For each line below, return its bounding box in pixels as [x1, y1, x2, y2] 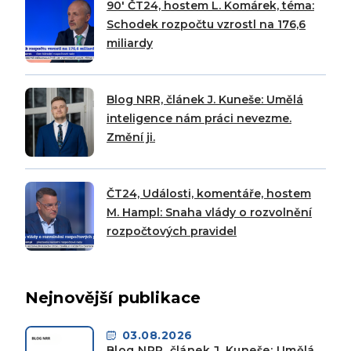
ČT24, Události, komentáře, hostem [107, 186, 311, 201]
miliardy [107, 36, 153, 51]
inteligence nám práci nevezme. [107, 111, 291, 126]
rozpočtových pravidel [107, 224, 237, 239]
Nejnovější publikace [25, 288, 201, 308]
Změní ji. [107, 130, 155, 145]
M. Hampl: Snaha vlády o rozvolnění [107, 205, 312, 220]
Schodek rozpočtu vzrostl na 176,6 [107, 17, 306, 32]
